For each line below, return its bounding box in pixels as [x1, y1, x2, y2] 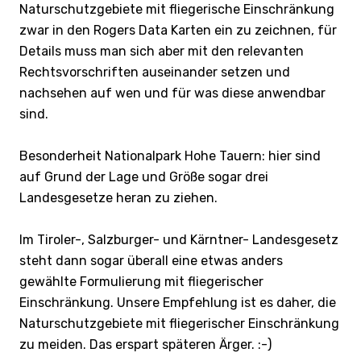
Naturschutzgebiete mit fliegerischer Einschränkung [19, 315, 339, 331]
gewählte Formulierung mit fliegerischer [19, 273, 263, 289]
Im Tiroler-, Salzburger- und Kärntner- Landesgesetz [19, 231, 338, 247]
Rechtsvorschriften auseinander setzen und [19, 64, 290, 80]
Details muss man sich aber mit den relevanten [19, 43, 304, 59]
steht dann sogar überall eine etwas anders [19, 252, 283, 268]
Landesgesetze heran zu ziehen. [19, 189, 218, 205]
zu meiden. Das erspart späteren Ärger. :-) [19, 336, 272, 352]
